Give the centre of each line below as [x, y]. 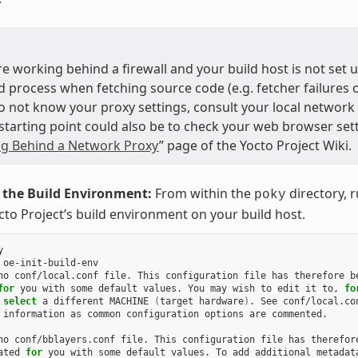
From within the [203, 193]
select [20, 301]
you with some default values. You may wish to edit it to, [179, 288]
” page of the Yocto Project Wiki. [255, 145]
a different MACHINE [95, 301]
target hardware [201, 301]
